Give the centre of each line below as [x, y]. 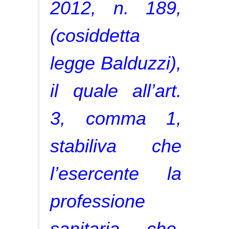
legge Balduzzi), [116, 63]
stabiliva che [116, 146]
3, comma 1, [116, 118]
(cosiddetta [95, 35]
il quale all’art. [116, 90]
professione [98, 201]
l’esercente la [116, 173]
